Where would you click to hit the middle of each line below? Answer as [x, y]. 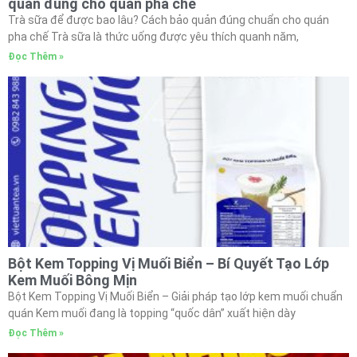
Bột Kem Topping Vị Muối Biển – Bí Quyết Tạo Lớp [169, 263]
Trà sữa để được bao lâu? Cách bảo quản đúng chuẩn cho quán [169, 20]
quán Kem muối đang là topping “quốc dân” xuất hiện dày [152, 313]
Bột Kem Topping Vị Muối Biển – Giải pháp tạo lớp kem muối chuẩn [175, 296]
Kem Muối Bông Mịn [73, 280]
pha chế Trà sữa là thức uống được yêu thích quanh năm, [153, 36]
